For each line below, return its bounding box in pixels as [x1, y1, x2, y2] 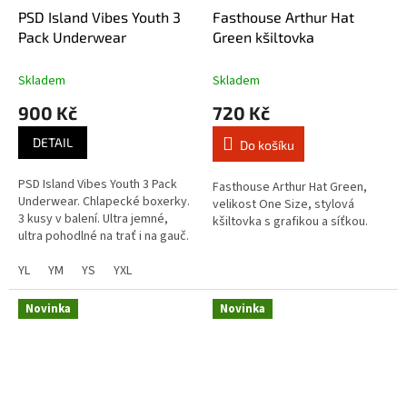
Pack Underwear [18, 27, 126, 45]
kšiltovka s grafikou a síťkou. [213, 212, 368, 231]
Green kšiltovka [213, 27, 314, 45]
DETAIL [33, 134, 73, 150]
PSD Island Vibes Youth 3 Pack [18, 174, 177, 194]
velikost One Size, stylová [213, 194, 354, 213]
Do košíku [240, 136, 294, 153]
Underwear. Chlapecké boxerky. [18, 192, 190, 211]
